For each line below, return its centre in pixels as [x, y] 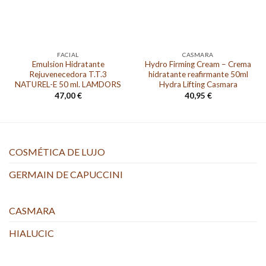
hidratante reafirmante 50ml [198, 75]
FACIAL [68, 54]
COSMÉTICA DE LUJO [57, 152]
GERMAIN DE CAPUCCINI [66, 175]
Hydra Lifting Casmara [198, 85]
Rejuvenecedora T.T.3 [68, 75]
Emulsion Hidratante [68, 64]
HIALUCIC [31, 233]
